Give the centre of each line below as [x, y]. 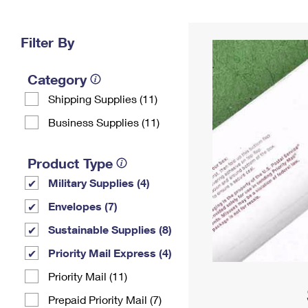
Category [57, 79]
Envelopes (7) [83, 206]
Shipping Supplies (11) [103, 99]
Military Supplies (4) [99, 183]
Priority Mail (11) [88, 276]
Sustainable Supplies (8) [110, 229]
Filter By [47, 42]
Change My [225, 18]
